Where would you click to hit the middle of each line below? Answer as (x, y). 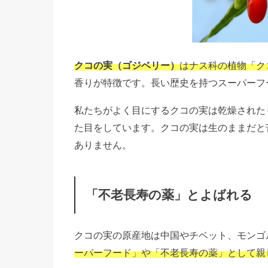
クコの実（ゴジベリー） (127, 66)
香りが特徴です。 (112, 83)
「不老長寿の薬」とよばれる (169, 195)
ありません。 (103, 144)
